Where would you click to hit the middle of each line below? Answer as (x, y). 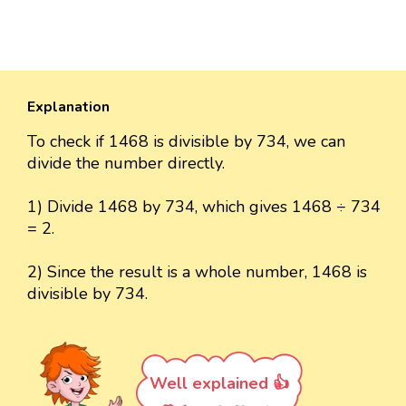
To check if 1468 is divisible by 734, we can (186, 141)
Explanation (68, 106)
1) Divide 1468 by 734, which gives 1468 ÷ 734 (204, 206)
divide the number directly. (126, 163)
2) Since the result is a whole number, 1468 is (197, 271)
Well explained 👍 (219, 383)
